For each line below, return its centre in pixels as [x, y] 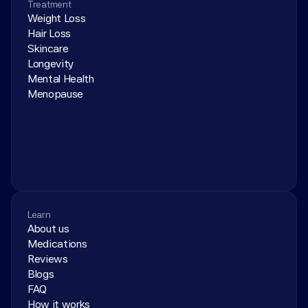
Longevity [51, 64]
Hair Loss [49, 33]
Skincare [48, 48]
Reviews [48, 259]
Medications [57, 244]
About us [48, 229]
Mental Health [61, 79]
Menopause [56, 94]
